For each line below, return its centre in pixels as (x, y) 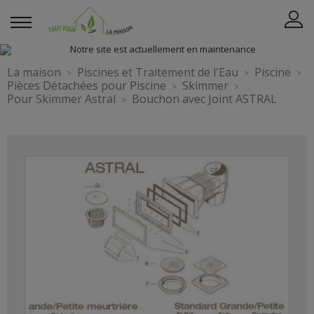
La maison (34, 72)
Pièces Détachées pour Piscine (87, 86)
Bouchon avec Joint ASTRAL (204, 99)
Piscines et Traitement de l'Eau (158, 72)
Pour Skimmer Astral (61, 99)
